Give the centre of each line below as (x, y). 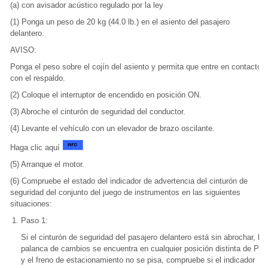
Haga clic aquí (36, 147)
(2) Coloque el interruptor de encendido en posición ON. (106, 95)
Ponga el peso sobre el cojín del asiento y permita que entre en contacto (136, 67)
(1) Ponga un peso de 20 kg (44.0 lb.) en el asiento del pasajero (120, 22)
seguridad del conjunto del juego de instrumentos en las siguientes (125, 192)
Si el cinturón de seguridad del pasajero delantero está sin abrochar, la (142, 237)
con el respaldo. (38, 78)
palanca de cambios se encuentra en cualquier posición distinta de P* (141, 249)
